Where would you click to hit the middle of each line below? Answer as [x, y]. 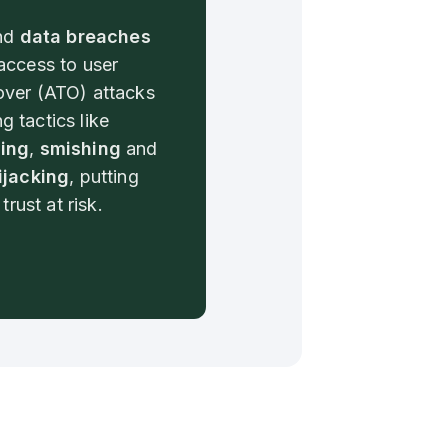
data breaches [85, 36]
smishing [80, 148]
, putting [104, 176]
